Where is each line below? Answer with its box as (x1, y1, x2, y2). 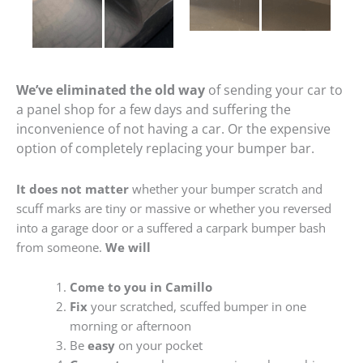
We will (105, 238, 151, 255)
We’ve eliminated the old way (16, 81, 205, 100)
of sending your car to (205, 81, 343, 100)
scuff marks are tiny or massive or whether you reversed (16, 199, 331, 216)
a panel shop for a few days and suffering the (16, 100, 291, 119)
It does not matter (16, 180, 129, 197)
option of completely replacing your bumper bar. (16, 139, 314, 158)
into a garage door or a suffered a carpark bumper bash (16, 219, 326, 236)
